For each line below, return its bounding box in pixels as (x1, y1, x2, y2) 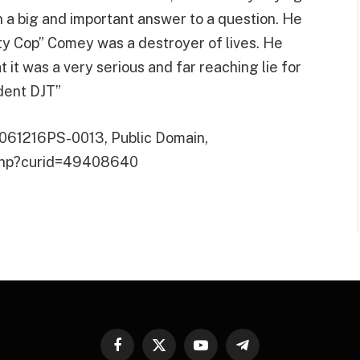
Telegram (241, 346, 289, 358)
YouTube (199, 346, 243, 358)
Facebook (116, 346, 165, 358)
